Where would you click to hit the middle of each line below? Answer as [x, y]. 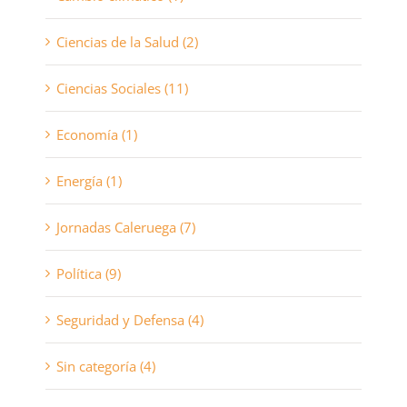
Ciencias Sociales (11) [122, 89]
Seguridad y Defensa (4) [129, 320]
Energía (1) [89, 181]
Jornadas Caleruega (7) [125, 228]
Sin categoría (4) [105, 367]
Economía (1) [96, 135]
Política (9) [88, 274]
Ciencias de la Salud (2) [127, 42]
